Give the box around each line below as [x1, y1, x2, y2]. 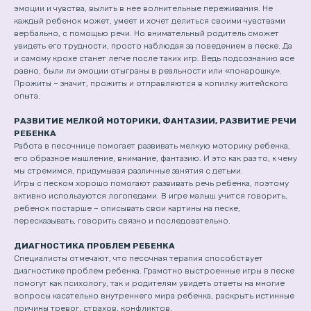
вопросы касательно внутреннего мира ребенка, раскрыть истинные [14, 291, 294, 301]
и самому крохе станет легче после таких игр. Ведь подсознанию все [14, 53, 294, 63]
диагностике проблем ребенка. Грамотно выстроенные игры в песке [14, 266, 294, 276]
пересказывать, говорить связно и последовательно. [14, 216, 230, 226]
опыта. [14, 91, 40, 101]
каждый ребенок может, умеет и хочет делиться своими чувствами [14, 16, 285, 26]
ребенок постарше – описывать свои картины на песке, [14, 203, 240, 213]
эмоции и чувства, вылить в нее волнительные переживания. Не [14, 3, 273, 13]
